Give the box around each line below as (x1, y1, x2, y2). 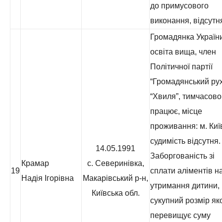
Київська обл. (91, 189, 140, 197)
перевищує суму (150, 211, 211, 220)
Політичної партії (150, 62, 213, 71)
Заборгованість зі (150, 152, 215, 160)
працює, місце (150, 107, 202, 115)
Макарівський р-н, (83, 174, 148, 182)
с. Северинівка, (87, 159, 144, 167)
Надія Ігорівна (21, 174, 74, 182)
